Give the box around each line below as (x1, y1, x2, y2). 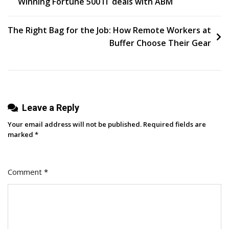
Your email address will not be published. (8, 119, 142, 129)
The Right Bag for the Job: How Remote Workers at (8, 24, 211, 36)
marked (8, 129, 35, 139)
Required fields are (143, 119, 206, 129)
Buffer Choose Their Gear (109, 37, 211, 49)
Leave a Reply (22, 102, 79, 113)
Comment (8, 166, 44, 177)
